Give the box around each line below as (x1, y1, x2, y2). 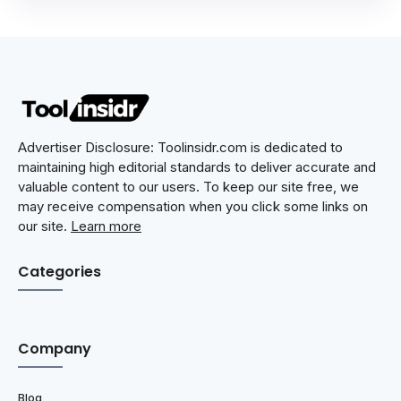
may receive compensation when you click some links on (18, 198, 368, 216)
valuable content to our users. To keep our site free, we (18, 178, 359, 196)
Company (18, 338, 91, 360)
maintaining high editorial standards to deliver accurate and (18, 158, 376, 176)
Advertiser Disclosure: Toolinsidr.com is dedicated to (18, 139, 343, 157)
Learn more (71, 218, 141, 235)
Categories (18, 261, 101, 283)
